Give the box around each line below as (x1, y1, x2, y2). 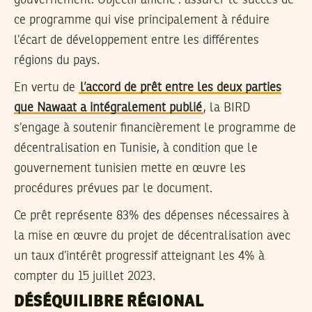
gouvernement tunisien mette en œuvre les (14, 162, 246, 175)
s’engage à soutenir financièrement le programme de (14, 121, 296, 134)
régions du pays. (14, 54, 100, 68)
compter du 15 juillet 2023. (14, 270, 155, 283)
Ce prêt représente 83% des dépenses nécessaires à (14, 209, 289, 222)
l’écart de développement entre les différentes (14, 34, 259, 47)
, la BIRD (203, 101, 250, 114)
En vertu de (14, 81, 79, 94)
